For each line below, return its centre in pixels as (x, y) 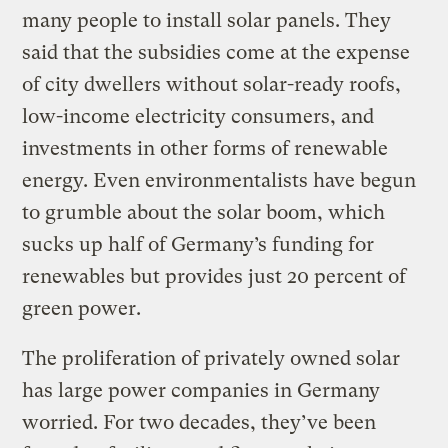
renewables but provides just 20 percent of (214, 276)
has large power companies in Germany (201, 390)
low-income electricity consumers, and (198, 116)
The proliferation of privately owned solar (211, 358)
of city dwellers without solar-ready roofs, (212, 84)
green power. (82, 308)
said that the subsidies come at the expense (216, 52)
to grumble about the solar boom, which (204, 212)
